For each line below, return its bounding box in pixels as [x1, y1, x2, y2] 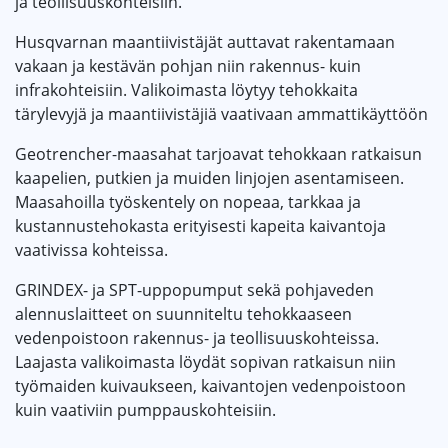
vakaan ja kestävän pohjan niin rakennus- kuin [15, 55, 361, 78]
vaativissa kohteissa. [15, 239, 168, 262]
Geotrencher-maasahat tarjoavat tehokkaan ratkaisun [15, 143, 422, 166]
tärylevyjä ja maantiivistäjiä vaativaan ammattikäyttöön [15, 103, 428, 126]
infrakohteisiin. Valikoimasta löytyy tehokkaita [15, 79, 358, 102]
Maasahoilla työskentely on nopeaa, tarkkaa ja [15, 191, 361, 214]
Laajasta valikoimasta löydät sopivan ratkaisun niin [15, 351, 396, 374]
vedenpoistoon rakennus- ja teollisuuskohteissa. [15, 327, 379, 350]
